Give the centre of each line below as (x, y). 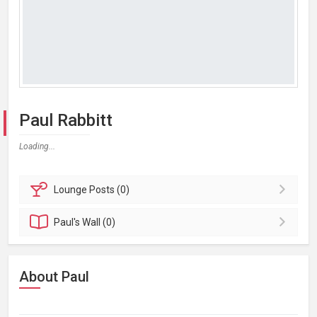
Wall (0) (99, 222)
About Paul (54, 277)
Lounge (72, 190)
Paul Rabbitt (66, 120)
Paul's (68, 222)
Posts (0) (110, 190)
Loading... (37, 146)
